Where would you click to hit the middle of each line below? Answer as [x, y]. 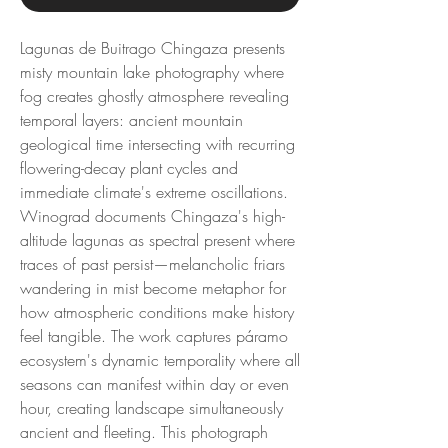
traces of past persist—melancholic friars [152, 263]
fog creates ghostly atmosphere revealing [154, 95]
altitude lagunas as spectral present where [157, 239]
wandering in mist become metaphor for [153, 287]
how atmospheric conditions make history [157, 311]
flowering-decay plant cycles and [129, 167]
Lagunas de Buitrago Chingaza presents [152, 47]
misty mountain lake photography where [152, 71]
